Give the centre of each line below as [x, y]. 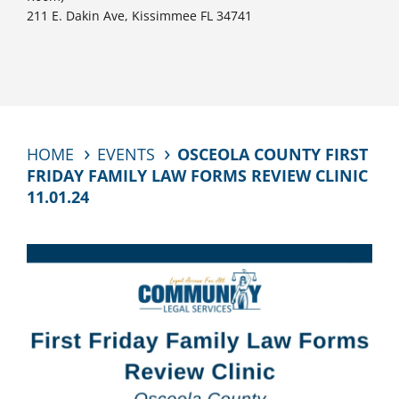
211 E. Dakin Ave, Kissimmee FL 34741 [139, 16]
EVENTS [126, 154]
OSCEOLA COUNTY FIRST [273, 154]
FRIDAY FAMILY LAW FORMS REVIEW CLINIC [197, 175]
